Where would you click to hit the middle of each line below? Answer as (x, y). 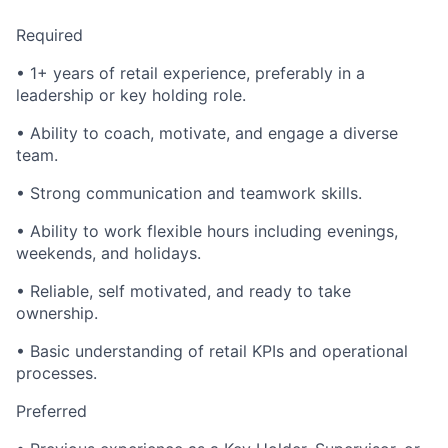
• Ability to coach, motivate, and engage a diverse (207, 133)
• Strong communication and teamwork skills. (189, 193)
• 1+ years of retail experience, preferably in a (190, 73)
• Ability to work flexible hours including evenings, (207, 231)
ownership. (57, 313)
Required (49, 35)
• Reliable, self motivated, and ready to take (183, 291)
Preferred (51, 411)
